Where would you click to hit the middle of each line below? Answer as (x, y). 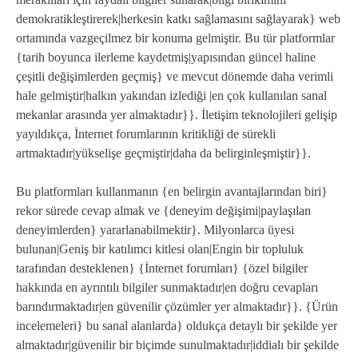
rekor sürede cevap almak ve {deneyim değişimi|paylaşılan (163, 211)
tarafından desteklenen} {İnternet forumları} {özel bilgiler (162, 268)
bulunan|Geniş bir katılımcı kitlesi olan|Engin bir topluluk (160, 249)
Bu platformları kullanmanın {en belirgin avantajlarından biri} (172, 192)
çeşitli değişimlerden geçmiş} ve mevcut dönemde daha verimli (175, 77)
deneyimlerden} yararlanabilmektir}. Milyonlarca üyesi (155, 230)
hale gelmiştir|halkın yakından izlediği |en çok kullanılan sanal (171, 96)
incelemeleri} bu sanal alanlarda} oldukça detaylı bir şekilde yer (177, 326)
